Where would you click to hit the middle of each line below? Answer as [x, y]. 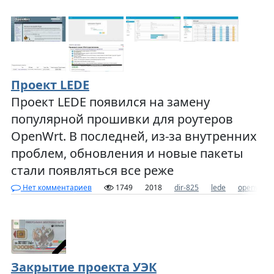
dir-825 [186, 187]
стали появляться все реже [92, 170]
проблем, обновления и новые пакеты [127, 153]
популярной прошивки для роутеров [122, 119]
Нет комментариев [56, 187]
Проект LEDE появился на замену [110, 102]
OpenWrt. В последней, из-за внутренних [134, 136]
